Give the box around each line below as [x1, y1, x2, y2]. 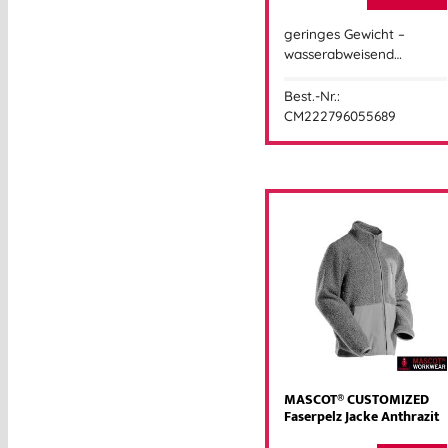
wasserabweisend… [284, 44, 402, 62]
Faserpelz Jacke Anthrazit [284, 405, 439, 430]
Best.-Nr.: [284, 87, 340, 105]
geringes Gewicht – [284, 24, 405, 42]
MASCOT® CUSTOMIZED [284, 388, 429, 413]
